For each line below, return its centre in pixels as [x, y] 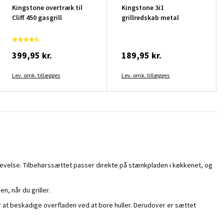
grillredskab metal [150, 17]
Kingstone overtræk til [47, 7]
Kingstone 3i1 [143, 7]
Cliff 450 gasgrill [37, 17]
